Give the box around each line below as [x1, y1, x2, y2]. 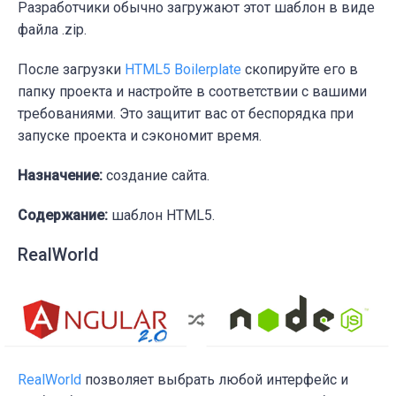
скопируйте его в [241, 60, 358, 78]
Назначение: [18, 166, 103, 184]
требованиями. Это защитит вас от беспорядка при [18, 104, 354, 122]
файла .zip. [18, 20, 87, 38]
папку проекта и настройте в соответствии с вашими [18, 82, 367, 100]
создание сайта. [103, 166, 209, 184]
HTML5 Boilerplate [125, 60, 241, 78]
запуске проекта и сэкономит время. [18, 126, 262, 144]
